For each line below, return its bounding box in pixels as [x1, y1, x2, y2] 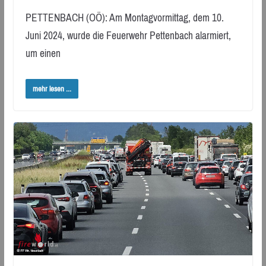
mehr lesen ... [32, 82, 71, 96]
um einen [25, 43, 61, 63]
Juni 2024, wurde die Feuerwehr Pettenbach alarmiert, [25, 26, 231, 45]
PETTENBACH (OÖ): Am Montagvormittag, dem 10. [25, 8, 224, 27]
